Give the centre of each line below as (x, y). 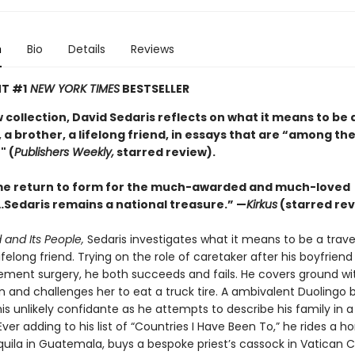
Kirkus (261, 204)
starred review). (164, 152)
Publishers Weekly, (64, 152)
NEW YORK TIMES (73, 89)
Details (86, 49)
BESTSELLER (154, 89)
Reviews (152, 49)
